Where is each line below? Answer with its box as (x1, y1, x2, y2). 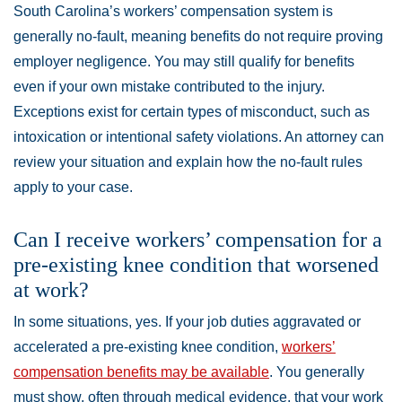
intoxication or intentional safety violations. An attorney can (13, 129, 384, 144)
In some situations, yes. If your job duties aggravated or (13, 314, 361, 329)
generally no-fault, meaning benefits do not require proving (13, 29, 383, 44)
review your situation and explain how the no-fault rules (13, 154, 363, 170)
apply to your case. (13, 179, 133, 195)
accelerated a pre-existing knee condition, (13, 339, 282, 354)
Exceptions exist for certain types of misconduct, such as (13, 104, 370, 119)
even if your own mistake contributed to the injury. (13, 79, 325, 94)
